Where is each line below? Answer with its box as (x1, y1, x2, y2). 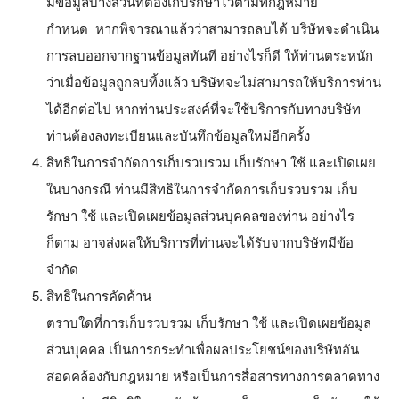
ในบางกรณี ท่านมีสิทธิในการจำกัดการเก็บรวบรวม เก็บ (46, 178, 358, 198)
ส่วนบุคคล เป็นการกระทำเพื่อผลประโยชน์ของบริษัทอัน (46, 338, 359, 358)
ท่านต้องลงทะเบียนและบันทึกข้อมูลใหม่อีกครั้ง (46, 125, 310, 144)
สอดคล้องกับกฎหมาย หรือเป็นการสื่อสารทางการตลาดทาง (46, 365, 379, 385)
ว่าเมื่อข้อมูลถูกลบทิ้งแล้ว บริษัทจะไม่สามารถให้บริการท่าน (46, 71, 381, 91)
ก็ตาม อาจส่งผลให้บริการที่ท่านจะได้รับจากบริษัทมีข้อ (46, 232, 354, 251)
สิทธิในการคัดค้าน (46, 285, 151, 305)
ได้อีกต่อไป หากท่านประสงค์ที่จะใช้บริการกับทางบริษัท (46, 98, 361, 118)
